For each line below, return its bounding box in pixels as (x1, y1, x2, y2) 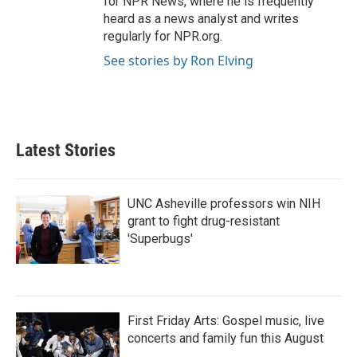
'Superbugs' (127, 231, 193, 246)
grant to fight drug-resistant (127, 214, 280, 229)
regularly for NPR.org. (104, 29, 222, 44)
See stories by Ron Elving (104, 52, 253, 69)
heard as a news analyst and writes (104, 11, 299, 26)
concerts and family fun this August (127, 331, 324, 346)
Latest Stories (16, 140, 116, 160)
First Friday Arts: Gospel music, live (127, 313, 324, 328)
